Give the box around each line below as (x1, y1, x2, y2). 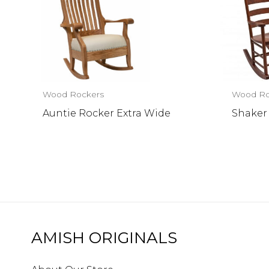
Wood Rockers (43, 89, 104, 100)
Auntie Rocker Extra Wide (43, 107, 171, 119)
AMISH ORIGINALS (31, 228, 177, 248)
